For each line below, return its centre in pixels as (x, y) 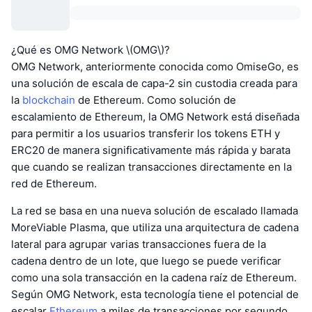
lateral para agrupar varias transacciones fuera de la (139, 244)
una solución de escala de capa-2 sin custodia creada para (154, 83)
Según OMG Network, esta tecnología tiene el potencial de (155, 294)
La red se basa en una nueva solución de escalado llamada (155, 210)
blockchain (49, 100)
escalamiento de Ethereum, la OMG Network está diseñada (155, 116)
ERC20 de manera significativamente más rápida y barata (151, 150)
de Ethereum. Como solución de (156, 100)
